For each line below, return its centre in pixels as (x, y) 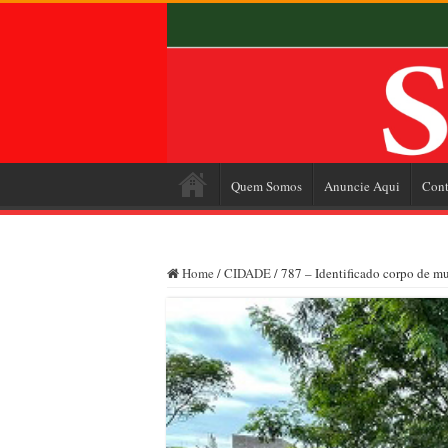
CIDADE (247, 272)
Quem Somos (266, 185)
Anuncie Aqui (362, 185)
